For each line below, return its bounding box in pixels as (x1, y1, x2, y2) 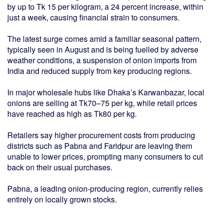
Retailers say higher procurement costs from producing (7, 129, 195, 141)
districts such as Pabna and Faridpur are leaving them (7, 140, 192, 151)
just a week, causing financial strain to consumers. (7, 11, 180, 23)
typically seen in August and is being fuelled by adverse (7, 43, 199, 55)
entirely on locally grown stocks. (7, 193, 117, 205)
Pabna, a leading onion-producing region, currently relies (7, 182, 203, 194)
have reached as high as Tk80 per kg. (7, 108, 137, 119)
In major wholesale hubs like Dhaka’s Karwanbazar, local (7, 86, 204, 98)
